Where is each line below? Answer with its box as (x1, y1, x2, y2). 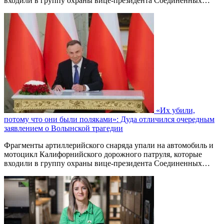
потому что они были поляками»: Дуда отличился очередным (4, 114, 214, 123)
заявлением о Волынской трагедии (4, 123, 123, 132)
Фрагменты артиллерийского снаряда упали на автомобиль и (4, 140, 213, 149)
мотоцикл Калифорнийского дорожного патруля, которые (4, 149, 202, 158)
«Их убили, (156, 105, 195, 114)
